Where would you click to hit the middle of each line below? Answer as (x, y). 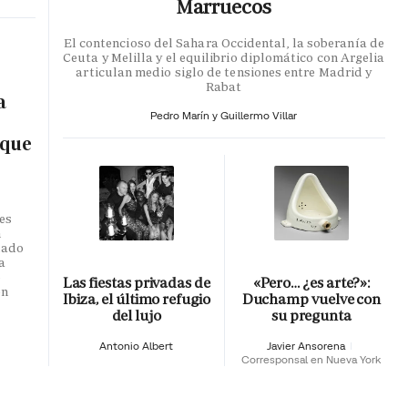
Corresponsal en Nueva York (311, 359)
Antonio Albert (137, 345)
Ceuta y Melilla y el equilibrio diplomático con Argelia (224, 58)
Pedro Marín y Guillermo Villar (224, 116)
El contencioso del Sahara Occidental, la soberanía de (224, 43)
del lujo (136, 315)
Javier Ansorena (308, 345)
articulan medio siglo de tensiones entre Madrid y (224, 72)
